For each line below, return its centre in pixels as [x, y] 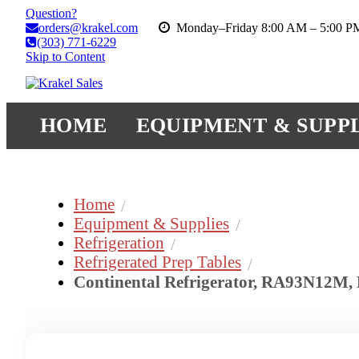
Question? [51, 13]
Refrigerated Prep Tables [157, 262]
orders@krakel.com [88, 28]
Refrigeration [119, 243]
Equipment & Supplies [151, 224]
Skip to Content [65, 56]
